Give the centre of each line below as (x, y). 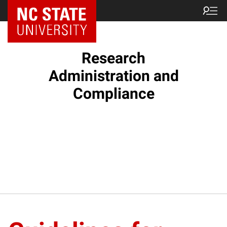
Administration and (113, 76)
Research (113, 58)
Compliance (113, 93)
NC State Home (45, 11)
